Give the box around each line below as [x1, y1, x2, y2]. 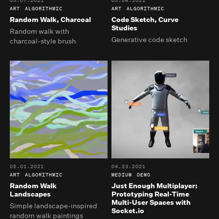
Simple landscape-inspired [10, 201, 97, 211]
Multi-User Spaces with [111, 198, 191, 207]
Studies [111, 23, 138, 33]
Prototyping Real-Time [111, 190, 190, 199]
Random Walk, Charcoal [10, 15, 91, 24]
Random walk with [10, 27, 69, 36]
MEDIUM [111, 171, 132, 179]
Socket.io [111, 206, 145, 216]
